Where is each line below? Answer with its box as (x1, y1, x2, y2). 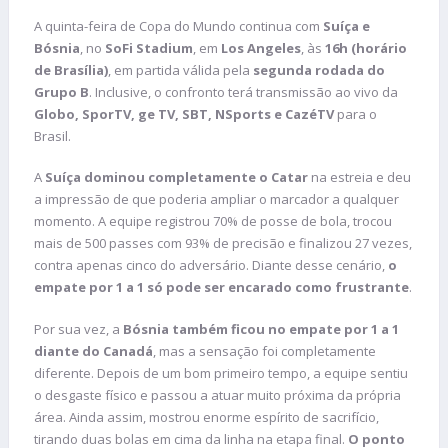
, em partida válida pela (108, 60, 253, 79)
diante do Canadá (34, 341, 153, 360)
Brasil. (34, 126, 71, 145)
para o (334, 104, 377, 123)
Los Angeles (221, 38, 301, 57)
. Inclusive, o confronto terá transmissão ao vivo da (89, 82, 398, 101)
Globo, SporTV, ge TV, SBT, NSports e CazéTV (34, 104, 334, 123)
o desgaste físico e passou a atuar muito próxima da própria (34, 385, 401, 404)
